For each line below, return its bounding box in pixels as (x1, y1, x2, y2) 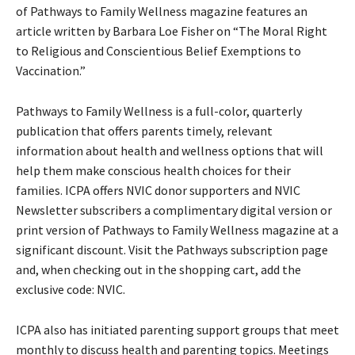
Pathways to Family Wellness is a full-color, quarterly (16, 102, 302, 119)
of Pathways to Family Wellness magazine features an (16, 2, 307, 19)
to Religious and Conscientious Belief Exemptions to (16, 42, 301, 59)
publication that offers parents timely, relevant (16, 122, 273, 139)
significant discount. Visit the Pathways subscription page (16, 241, 328, 258)
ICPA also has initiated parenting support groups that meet (16, 321, 339, 338)
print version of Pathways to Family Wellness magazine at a (16, 221, 338, 238)
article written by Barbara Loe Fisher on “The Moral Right (16, 22, 327, 39)
